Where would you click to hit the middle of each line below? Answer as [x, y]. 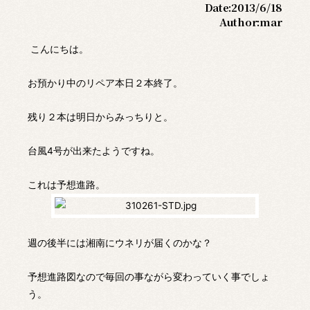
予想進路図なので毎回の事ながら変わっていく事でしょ [149, 277]
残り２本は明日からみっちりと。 [100, 117]
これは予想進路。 [66, 185]
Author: [239, 22]
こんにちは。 [58, 49]
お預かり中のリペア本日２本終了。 [105, 83]
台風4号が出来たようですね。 [94, 151]
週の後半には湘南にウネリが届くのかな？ [120, 243]
